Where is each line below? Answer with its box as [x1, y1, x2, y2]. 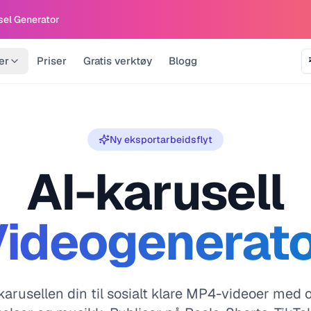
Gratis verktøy [83, 54, 152, 67]
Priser [36, 54, 67, 67]
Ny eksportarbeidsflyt [110, 133, 212, 146]
